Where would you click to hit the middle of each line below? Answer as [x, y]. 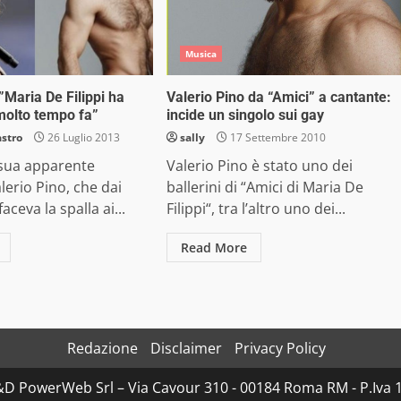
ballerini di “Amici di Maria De [264, 187]
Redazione [102, 348]
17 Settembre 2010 [276, 137]
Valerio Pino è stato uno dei [259, 166]
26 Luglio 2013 [83, 137]
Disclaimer [186, 348]
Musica [201, 54]
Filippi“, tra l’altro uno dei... [256, 209]
